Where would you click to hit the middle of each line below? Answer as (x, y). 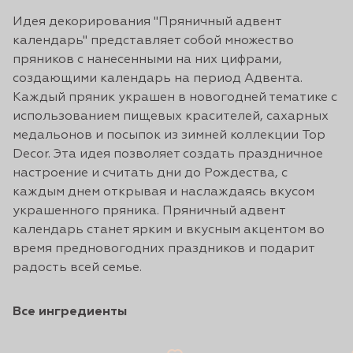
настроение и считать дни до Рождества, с (150, 173)
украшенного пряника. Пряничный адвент (149, 211)
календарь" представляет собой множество (153, 41)
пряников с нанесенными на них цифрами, (147, 59)
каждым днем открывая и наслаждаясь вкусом (163, 192)
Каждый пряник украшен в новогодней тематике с (175, 97)
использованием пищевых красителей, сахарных (171, 116)
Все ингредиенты (70, 312)
